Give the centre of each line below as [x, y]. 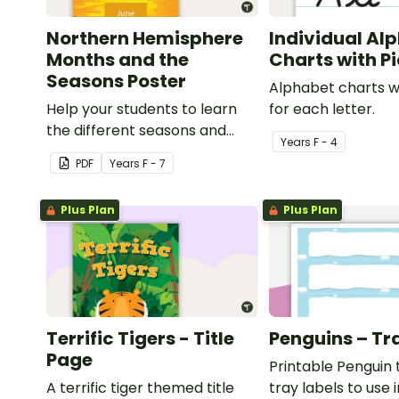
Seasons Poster [116, 81]
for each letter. [322, 110]
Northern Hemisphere [145, 39]
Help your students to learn [142, 110]
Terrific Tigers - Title [140, 339]
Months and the [118, 60]
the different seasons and [136, 131]
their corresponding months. [147, 152]
